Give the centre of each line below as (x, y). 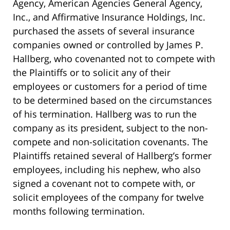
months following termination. (79, 211)
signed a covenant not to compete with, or (104, 184)
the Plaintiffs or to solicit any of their (92, 73)
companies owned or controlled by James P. (108, 45)
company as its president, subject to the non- (110, 128)
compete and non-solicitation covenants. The (110, 142)
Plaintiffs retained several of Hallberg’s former (112, 156)
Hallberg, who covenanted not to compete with (114, 59)
